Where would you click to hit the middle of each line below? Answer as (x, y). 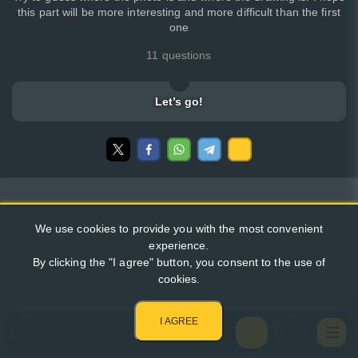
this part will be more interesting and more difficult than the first (179, 12)
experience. (179, 245)
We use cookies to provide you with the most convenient (179, 229)
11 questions (179, 55)
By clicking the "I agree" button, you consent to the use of (179, 262)
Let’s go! (179, 101)
